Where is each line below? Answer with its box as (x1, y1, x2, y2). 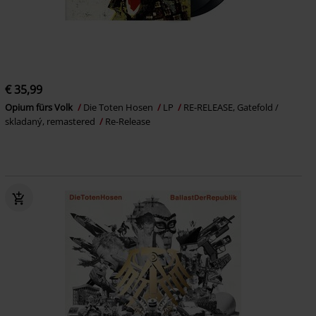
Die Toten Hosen (83, 100, 155, 114)
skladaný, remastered (4, 114, 97, 128)
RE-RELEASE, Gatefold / (183, 100, 279, 114)
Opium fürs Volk (4, 100, 75, 114)
